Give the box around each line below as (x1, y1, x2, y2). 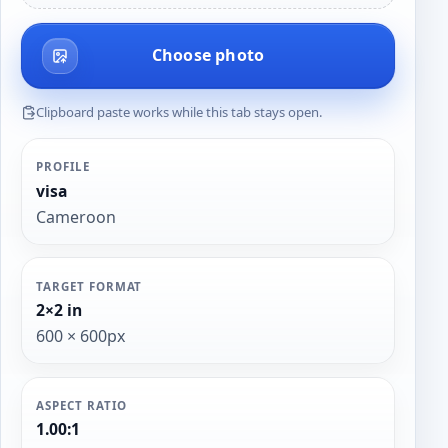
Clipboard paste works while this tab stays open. (36, 102, 323, 121)
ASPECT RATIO (36, 397, 127, 413)
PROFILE (36, 159, 90, 175)
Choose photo (151, 44, 265, 67)
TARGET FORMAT (36, 278, 143, 294)
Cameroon (36, 205, 117, 228)
